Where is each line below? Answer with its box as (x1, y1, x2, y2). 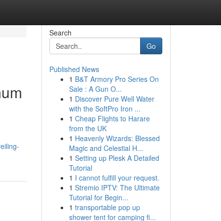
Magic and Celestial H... (69, 143, 143, 153)
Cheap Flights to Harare (74, 113, 150, 123)
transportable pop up (74, 202, 140, 212)
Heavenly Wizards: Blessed (74, 133, 160, 143)
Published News (49, 64, 99, 74)
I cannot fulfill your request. (74, 173, 159, 183)
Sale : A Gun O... (69, 84, 122, 94)
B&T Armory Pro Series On (74, 74, 159, 84)
